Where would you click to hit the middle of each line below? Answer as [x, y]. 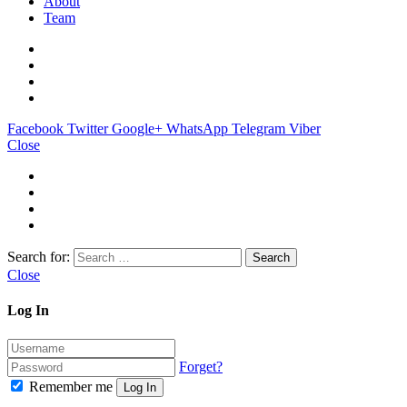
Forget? [201, 366]
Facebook [35, 129]
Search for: [39, 257]
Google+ [137, 129]
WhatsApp [197, 129]
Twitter [88, 129]
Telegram [258, 129]
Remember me [71, 386]
